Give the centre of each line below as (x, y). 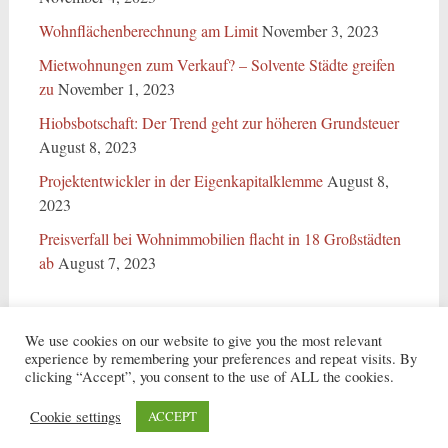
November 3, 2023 (320, 30)
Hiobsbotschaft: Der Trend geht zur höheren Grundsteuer (218, 122)
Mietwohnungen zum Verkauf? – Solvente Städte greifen (216, 64)
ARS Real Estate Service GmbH (204, 386)
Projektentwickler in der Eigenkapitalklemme (180, 180)
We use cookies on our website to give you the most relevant (203, 340)
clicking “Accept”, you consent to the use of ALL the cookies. (209, 376)
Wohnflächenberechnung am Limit (148, 30)
